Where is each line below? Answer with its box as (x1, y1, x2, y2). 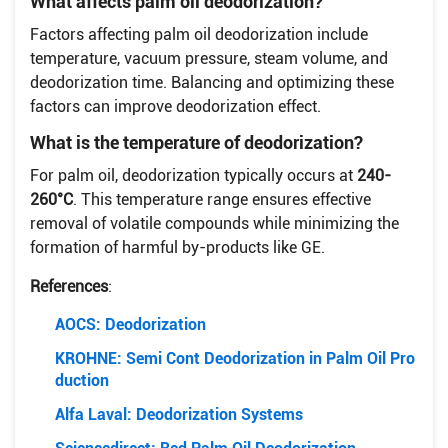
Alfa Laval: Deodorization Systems (55, 404, 303, 424)
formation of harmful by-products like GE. (30, 237, 325, 257)
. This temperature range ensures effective (73, 189, 371, 209)
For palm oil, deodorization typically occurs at (30, 165, 357, 185)
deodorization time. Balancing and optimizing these (30, 72, 394, 92)
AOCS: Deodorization (55, 314, 206, 334)
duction (55, 370, 109, 390)
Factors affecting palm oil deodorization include (30, 24, 368, 44)
